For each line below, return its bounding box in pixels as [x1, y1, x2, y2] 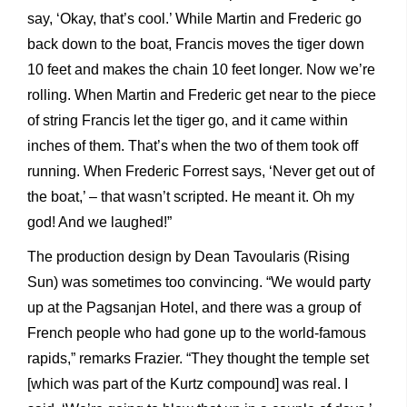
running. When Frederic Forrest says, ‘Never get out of [27, 163, 374, 179]
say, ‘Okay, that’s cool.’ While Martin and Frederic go [27, 10, 362, 26]
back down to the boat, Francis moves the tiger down [27, 35, 364, 52]
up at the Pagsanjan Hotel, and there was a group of [27, 299, 361, 315]
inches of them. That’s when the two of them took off [27, 137, 358, 154]
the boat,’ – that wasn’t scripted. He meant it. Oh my [27, 188, 354, 204]
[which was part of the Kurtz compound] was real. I [27, 375, 348, 392]
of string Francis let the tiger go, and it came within [27, 112, 348, 128]
